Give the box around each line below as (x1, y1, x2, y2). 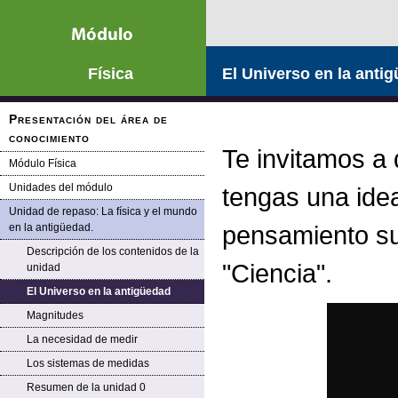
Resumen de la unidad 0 (27, 381, 146, 394)
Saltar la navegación (9, 5, 109, 19)
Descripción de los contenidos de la (27, 245, 199, 258)
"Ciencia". (222, 259, 339, 288)
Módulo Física (9, 157, 76, 170)
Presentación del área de (9, 112, 168, 126)
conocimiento (9, 131, 90, 145)
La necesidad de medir (27, 333, 138, 346)
